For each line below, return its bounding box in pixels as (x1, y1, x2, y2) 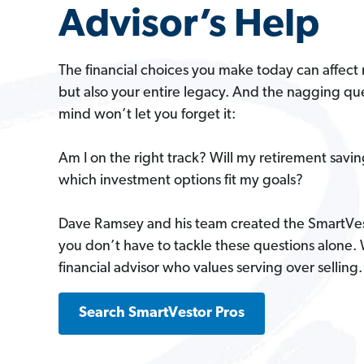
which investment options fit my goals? (58, 172, 303, 188)
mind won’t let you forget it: (58, 106, 236, 123)
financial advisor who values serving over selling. (58, 260, 362, 276)
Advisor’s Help (58, 6, 319, 45)
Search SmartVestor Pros (79, 305, 245, 321)
